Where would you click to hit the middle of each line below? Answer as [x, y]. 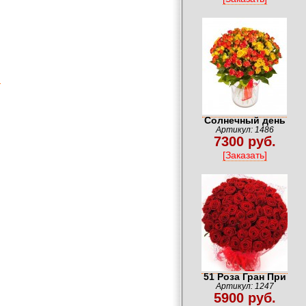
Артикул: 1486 [245, 130]
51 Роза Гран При [245, 277]
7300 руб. [245, 142]
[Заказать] [245, 155]
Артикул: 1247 [245, 287]
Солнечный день [245, 121]
